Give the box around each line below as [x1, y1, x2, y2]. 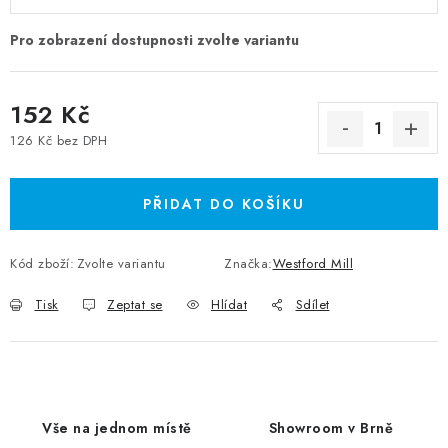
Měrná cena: [9, 148, 87, 169]
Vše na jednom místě [42, 418, 192, 438]
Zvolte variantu [77, 254, 166, 273]
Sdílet [295, 295, 330, 314]
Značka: [224, 254, 273, 273]
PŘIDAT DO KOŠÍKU [143, 194, 305, 214]
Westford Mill [272, 254, 353, 273]
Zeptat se [107, 295, 163, 314]
